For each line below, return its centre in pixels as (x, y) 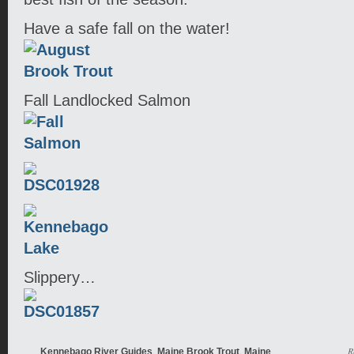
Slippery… (60, 277)
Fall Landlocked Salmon (107, 100)
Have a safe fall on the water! (127, 28)
